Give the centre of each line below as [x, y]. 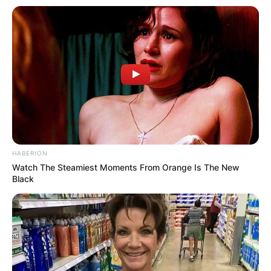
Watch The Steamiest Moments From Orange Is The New [126, 168]
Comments [87, 222]
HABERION [30, 153]
